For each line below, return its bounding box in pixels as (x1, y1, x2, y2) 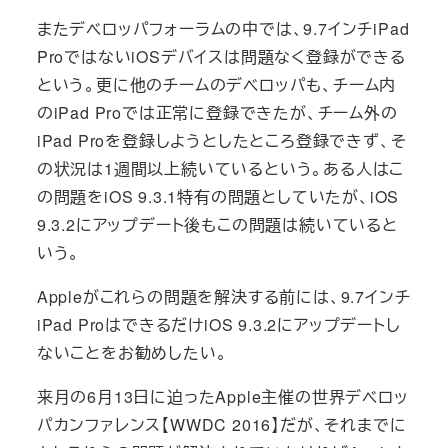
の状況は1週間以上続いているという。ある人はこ (36, 157, 405, 181)
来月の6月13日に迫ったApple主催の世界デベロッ (36, 385, 409, 409)
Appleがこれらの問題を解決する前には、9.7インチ (36, 285, 411, 309)
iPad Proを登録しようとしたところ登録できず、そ (36, 129, 407, 153)
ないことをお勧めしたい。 (36, 341, 228, 365)
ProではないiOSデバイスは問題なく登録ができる (36, 45, 406, 69)
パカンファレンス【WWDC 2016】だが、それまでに (36, 413, 407, 437)
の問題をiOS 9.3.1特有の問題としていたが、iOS (36, 185, 400, 209)
